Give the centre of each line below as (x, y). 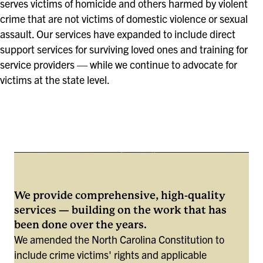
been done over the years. (80, 224)
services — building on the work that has (120, 210)
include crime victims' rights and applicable (110, 254)
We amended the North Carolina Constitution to (119, 239)
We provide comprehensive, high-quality (120, 195)
